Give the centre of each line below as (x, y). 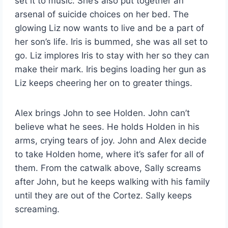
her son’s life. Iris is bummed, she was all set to (111, 42)
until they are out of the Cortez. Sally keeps (104, 196)
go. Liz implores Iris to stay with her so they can (112, 56)
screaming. (37, 209)
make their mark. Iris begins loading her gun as (111, 69)
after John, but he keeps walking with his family (112, 182)
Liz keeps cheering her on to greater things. (104, 83)
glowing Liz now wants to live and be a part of (110, 28)
